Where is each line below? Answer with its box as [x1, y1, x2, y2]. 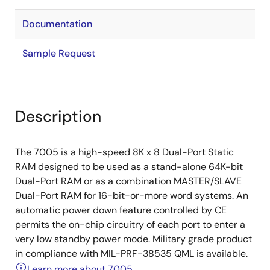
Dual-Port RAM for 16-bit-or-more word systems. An [15, 189, 248, 202]
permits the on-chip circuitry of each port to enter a [15, 218, 245, 231]
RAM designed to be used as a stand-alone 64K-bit [15, 160, 243, 173]
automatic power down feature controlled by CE [15, 204, 227, 216]
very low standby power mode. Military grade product [15, 233, 252, 245]
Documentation [22, 17, 92, 30]
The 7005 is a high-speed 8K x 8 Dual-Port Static [15, 146, 234, 159]
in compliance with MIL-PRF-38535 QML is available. [15, 247, 248, 260]
